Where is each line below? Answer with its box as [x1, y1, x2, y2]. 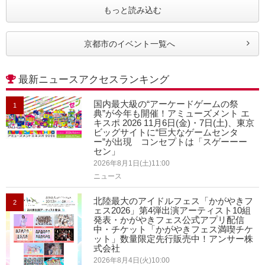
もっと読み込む [104, 5, 161, 15]
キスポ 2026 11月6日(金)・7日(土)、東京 [93, 118, 255, 128]
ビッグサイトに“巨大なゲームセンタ [93, 127, 239, 137]
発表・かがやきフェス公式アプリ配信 [93, 215, 245, 225]
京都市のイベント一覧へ [84, 39, 175, 49]
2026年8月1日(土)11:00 [93, 159, 170, 167]
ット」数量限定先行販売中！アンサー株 [93, 234, 254, 244]
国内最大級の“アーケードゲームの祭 [93, 99, 239, 109]
